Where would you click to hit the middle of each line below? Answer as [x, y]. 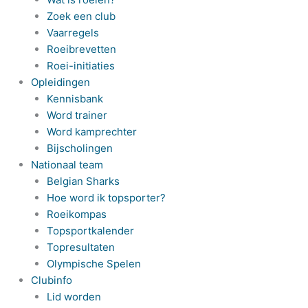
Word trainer [77, 115]
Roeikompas [76, 214]
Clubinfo [52, 280]
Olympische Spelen [93, 264]
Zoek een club [81, 16]
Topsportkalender [90, 231]
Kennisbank [75, 99]
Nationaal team [67, 165]
